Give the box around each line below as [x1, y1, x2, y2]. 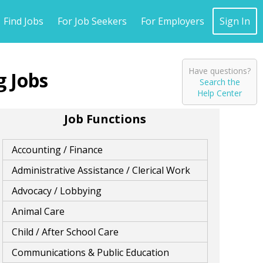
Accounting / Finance [12, 143, 103, 156]
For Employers [141, 15, 204, 28]
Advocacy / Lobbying [12, 184, 102, 197]
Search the [199, 76, 240, 87]
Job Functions [64, 111, 146, 127]
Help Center [197, 87, 242, 99]
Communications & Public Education [12, 246, 169, 259]
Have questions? [188, 65, 251, 76]
